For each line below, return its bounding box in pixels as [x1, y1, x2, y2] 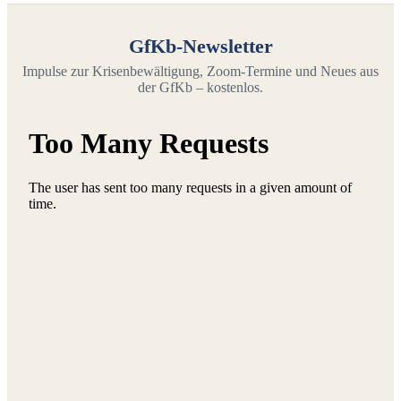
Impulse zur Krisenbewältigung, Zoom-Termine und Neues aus [22, 63, 379, 79]
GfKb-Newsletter [128, 34, 273, 57]
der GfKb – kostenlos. [138, 79, 263, 95]
